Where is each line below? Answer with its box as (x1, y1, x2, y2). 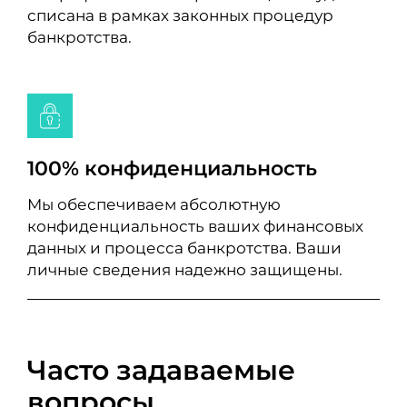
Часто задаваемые (26, 352, 295, 386)
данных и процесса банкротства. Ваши (26, 238, 342, 258)
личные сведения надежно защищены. (26, 260, 342, 280)
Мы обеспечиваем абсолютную (26, 194, 281, 214)
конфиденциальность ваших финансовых (26, 216, 363, 236)
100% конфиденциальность (26, 155, 317, 182)
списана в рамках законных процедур (26, 5, 333, 25)
